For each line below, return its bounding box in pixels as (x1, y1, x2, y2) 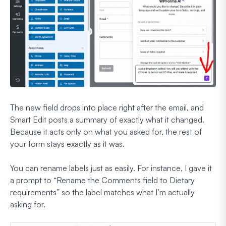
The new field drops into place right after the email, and (10, 102, 204, 113)
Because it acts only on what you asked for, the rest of (10, 127, 202, 137)
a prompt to (10, 175, 53, 186)
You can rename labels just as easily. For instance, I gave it (10, 163, 212, 174)
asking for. (10, 199, 45, 210)
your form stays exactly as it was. (10, 139, 125, 149)
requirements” (10, 187, 62, 198)
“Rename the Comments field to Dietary (53, 175, 195, 186)
